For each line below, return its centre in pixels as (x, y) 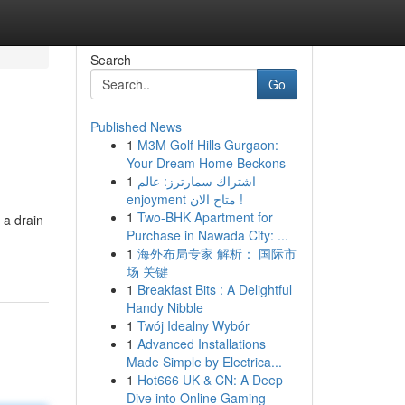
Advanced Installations (201, 344)
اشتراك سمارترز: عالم (196, 181)
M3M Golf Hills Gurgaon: (207, 145)
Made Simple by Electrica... (204, 362)
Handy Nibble (165, 307)
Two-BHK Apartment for (205, 217)
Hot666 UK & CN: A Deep (210, 380)
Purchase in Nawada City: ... (207, 235)
